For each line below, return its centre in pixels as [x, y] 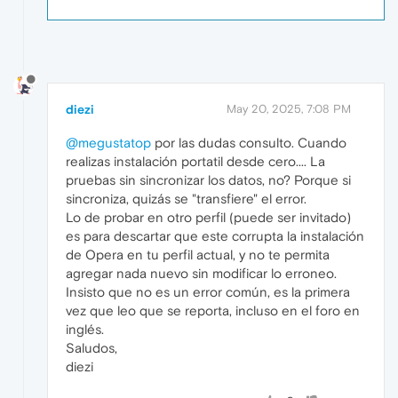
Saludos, [92, 347]
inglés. [85, 329]
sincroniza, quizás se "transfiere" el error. [186, 198]
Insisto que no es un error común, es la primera [208, 291]
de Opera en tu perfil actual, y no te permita [198, 254]
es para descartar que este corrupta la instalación [215, 235]
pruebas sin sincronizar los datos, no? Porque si [208, 179]
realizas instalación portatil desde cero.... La [195, 161]
